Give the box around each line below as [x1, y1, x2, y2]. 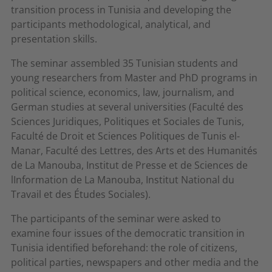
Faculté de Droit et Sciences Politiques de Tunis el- [11, 129, 240, 143]
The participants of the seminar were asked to [11, 212, 221, 225]
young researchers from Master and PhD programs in [11, 71, 257, 84]
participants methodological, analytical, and [11, 18, 211, 31]
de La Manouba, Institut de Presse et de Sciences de [11, 158, 248, 172]
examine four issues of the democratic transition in [11, 226, 245, 240]
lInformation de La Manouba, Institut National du [11, 173, 234, 186]
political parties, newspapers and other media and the [11, 256, 259, 269]
